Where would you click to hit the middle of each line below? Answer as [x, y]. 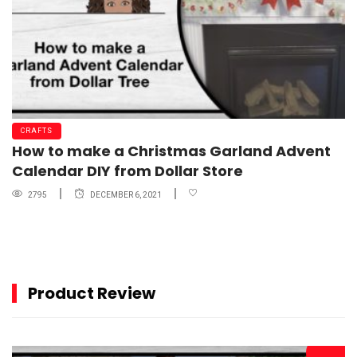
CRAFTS [37, 131]
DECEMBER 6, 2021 [126, 194]
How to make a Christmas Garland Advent [171, 151]
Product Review [92, 294]
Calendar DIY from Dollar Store [127, 171]
